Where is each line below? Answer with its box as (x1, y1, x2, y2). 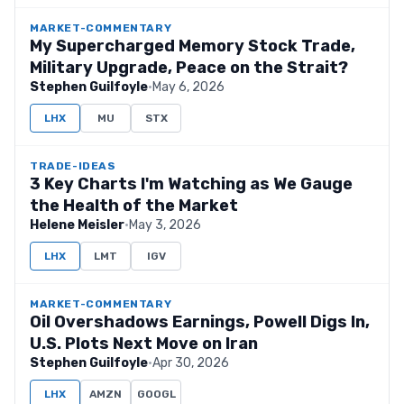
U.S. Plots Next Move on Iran (30, 334, 258, 353)
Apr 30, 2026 (152, 355, 229, 371)
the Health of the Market (30, 196, 238, 216)
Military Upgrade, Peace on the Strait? (30, 58, 348, 78)
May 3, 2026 (129, 217, 201, 233)
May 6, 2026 (152, 79, 225, 95)
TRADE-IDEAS (30, 160, 116, 172)
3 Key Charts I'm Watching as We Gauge (30, 174, 353, 194)
